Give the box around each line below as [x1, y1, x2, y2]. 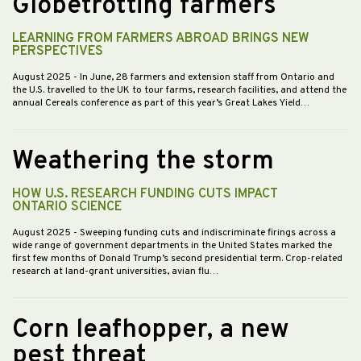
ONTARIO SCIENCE [12, 198, 122, 215]
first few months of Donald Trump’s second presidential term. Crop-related [12, 251, 342, 265]
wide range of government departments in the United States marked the [12, 239, 332, 252]
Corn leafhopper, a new [12, 313, 289, 346]
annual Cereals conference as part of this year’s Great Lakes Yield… [12, 96, 309, 110]
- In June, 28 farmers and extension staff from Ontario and [73, 70, 334, 84]
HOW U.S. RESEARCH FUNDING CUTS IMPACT [12, 185, 278, 202]
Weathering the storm [12, 145, 274, 178]
